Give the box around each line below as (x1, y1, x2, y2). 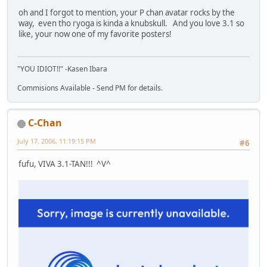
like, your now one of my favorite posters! (18, 29, 172, 40)
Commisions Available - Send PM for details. (17, 83, 163, 94)
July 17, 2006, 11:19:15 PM (17, 136, 96, 146)
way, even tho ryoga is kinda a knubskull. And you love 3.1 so (18, 18, 244, 29)
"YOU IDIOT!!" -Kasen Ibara (17, 64, 107, 74)
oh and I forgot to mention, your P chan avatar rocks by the (18, 7, 235, 18)
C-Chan (28, 116, 62, 130)
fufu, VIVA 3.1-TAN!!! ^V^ (18, 158, 111, 169)
